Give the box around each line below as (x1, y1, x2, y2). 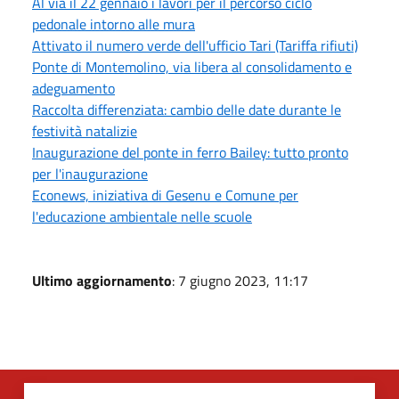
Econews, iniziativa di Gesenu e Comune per (32, 183, 298, 206)
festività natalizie (32, 119, 137, 142)
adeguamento (32, 77, 115, 99)
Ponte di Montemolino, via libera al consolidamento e (32, 55, 352, 77)
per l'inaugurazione (32, 162, 148, 184)
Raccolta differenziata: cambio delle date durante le (32, 98, 341, 120)
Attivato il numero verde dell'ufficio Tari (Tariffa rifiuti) (32, 34, 358, 56)
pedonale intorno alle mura (32, 12, 195, 35)
